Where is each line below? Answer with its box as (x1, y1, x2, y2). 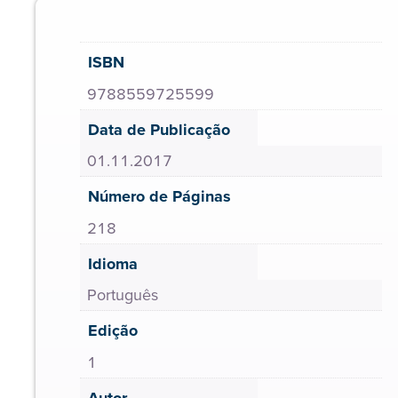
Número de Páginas (88, 185, 231, 208)
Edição (88, 319, 138, 342)
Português (87, 283, 158, 306)
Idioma (88, 251, 138, 275)
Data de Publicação (88, 117, 230, 141)
